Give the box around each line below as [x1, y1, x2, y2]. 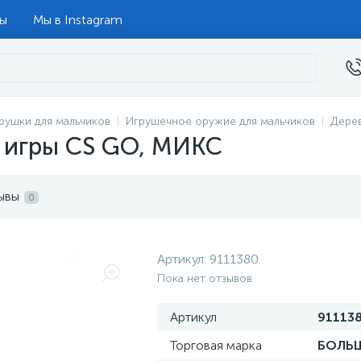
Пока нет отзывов [157, 272, 252, 285]
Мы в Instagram [33, 11, 122, 27]
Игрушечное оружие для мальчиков [126, 114, 315, 128]
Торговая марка [170, 338, 262, 353]
